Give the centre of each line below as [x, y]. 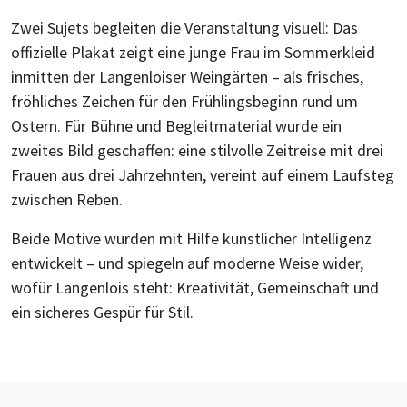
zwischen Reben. [67, 199]
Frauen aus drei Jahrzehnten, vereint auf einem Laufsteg [203, 175]
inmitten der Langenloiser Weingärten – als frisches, [187, 77]
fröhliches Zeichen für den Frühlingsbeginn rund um [184, 101]
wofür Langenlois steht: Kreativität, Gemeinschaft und [195, 288]
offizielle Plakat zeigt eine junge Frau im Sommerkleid [193, 52]
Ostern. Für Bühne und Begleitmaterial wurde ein [176, 126]
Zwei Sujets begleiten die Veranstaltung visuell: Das [184, 28]
